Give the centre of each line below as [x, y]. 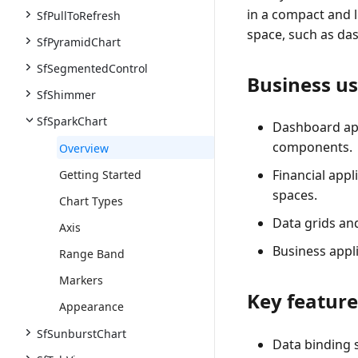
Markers [81, 280]
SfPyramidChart [79, 42]
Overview [84, 148]
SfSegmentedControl [92, 68]
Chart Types [91, 201]
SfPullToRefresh [79, 16]
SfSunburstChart [82, 334]
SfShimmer [66, 95]
